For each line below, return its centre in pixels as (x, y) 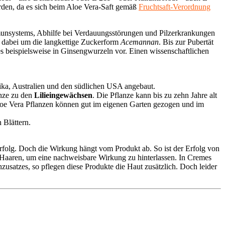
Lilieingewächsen (63, 95)
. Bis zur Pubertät (186, 42)
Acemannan (140, 42)
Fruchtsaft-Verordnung (175, 7)
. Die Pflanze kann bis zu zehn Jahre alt (155, 95)
